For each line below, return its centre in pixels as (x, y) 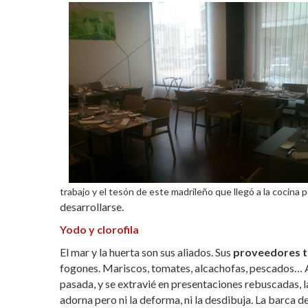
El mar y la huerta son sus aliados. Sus (145, 252)
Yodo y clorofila (99, 229)
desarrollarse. (92, 206)
